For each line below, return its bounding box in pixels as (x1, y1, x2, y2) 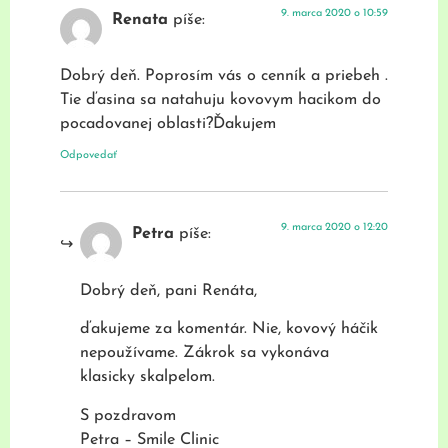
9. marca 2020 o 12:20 (281, 222, 388, 234)
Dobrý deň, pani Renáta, (80, 282, 257, 299)
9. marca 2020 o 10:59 (281, 7, 388, 19)
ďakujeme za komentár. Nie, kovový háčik (80, 321, 378, 338)
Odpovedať (60, 150, 117, 162)
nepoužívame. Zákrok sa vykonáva (80, 345, 329, 362)
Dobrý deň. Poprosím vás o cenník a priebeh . (60, 68, 388, 85)
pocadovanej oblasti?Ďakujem (60, 116, 276, 133)
